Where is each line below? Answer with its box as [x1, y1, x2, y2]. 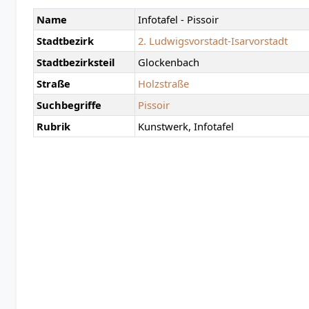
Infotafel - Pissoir [138, 12, 219, 27]
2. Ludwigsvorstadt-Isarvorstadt [138, 34, 288, 48]
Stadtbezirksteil [37, 55, 114, 70]
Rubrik [37, 119, 70, 134]
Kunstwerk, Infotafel [138, 119, 234, 134]
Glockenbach [138, 55, 199, 70]
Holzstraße [138, 77, 189, 91]
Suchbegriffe [37, 98, 101, 112]
